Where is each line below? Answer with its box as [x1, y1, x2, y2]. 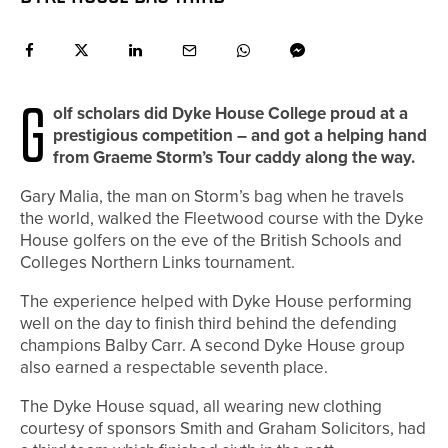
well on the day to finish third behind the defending [20, 311, 397, 337]
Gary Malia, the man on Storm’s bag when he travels [20, 184, 404, 210]
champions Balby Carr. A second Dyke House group [20, 333, 405, 359]
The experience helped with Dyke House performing [20, 289, 412, 315]
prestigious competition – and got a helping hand [53, 123, 427, 149]
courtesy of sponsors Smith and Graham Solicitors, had [20, 416, 426, 442]
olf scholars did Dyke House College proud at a [53, 101, 408, 127]
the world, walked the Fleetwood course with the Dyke [20, 206, 424, 232]
